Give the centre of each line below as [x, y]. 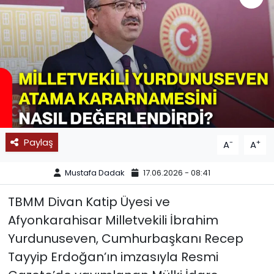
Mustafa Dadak [94, 173]
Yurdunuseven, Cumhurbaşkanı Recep [125, 238]
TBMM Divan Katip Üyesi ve [89, 202]
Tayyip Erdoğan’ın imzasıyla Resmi [113, 257]
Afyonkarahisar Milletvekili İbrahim [113, 220]
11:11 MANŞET [66, 53]
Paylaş [38, 142]
